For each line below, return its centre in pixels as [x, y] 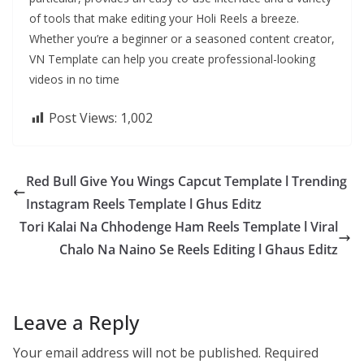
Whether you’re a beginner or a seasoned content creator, [182, 39]
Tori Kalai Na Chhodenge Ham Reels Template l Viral [179, 227]
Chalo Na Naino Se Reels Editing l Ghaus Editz [199, 250]
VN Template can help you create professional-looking [172, 59]
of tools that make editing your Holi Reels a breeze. [164, 19]
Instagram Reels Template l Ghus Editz [144, 204]
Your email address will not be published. [137, 353]
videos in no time [74, 80]
